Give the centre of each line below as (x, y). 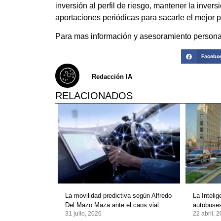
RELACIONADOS (94, 96)
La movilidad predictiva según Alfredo (118, 196)
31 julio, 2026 (83, 214)
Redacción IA (112, 76)
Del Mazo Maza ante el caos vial (112, 205)
